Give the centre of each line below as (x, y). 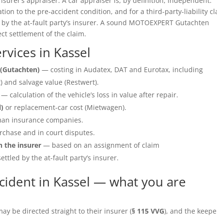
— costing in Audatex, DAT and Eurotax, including (122, 70)
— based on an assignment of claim (101, 145)
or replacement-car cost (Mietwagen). (65, 108)
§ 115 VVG (148, 211)
